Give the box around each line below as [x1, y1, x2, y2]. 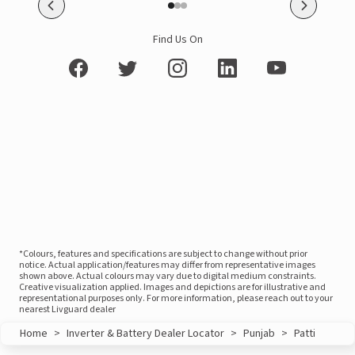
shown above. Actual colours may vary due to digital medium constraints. [19, 269, 316, 283]
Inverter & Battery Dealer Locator [67, 326, 224, 342]
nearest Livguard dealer [19, 303, 116, 316]
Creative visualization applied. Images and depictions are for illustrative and [19, 281, 326, 294]
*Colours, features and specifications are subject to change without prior [19, 247, 307, 261]
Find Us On [152, 32, 203, 48]
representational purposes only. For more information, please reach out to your [19, 292, 333, 305]
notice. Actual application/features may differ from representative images [19, 258, 315, 272]
